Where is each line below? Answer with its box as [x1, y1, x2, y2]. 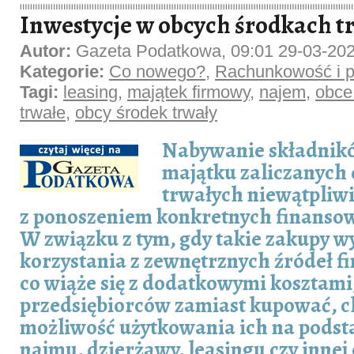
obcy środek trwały [75, 103, 217, 122]
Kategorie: [20, 62, 109, 81]
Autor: [20, 41, 76, 61]
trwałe [20, 103, 66, 122]
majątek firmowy [127, 82, 250, 102]
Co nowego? [109, 62, 205, 81]
